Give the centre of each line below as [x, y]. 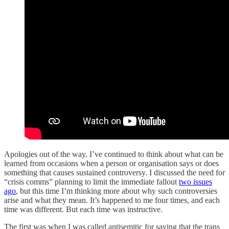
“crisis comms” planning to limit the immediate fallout [91, 181]
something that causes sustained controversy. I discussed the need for [114, 172]
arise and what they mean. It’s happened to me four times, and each [112, 200]
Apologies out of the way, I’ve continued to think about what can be [114, 154]
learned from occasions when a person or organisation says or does [111, 163]
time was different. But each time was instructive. [83, 209]
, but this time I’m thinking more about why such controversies [117, 191]
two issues [196, 181]
